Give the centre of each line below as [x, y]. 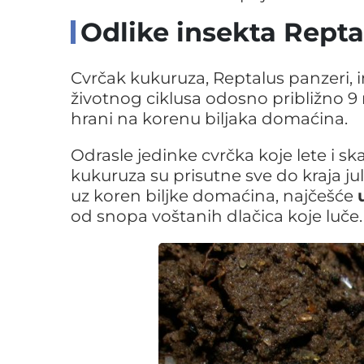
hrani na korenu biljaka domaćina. [209, 118]
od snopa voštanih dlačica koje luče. [217, 216]
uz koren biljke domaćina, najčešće [214, 195]
